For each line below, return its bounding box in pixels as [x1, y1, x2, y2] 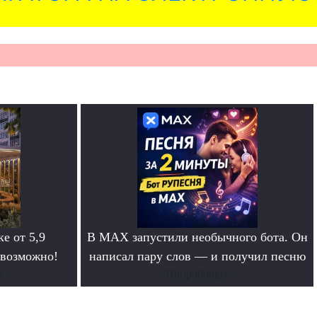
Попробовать [165, 268, 229, 281]
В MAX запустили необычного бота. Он [86, 230, 308, 245]
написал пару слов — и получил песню [88, 249, 306, 264]
